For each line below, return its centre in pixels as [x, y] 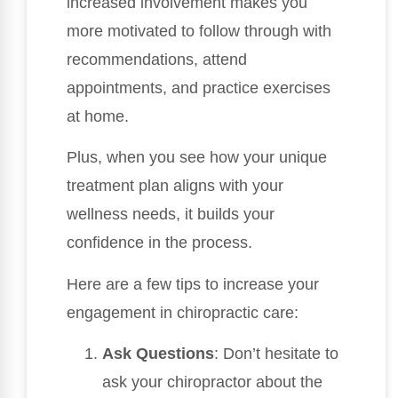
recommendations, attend [157, 60]
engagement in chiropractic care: [183, 312]
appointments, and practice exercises [199, 88]
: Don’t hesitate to [276, 354]
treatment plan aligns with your [175, 186]
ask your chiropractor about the [212, 382]
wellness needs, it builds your [171, 215]
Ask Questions [158, 354]
